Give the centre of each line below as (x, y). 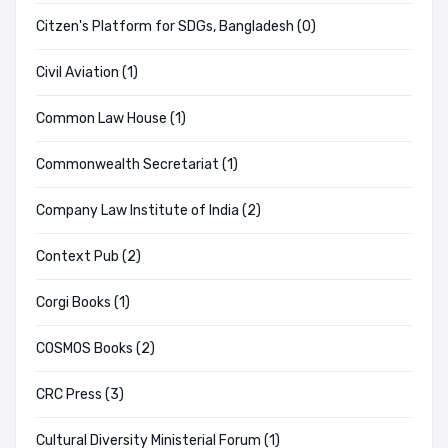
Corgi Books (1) (83, 303)
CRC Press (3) (80, 395)
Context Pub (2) (88, 257)
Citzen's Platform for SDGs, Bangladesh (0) (176, 27)
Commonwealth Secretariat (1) (137, 165)
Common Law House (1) (111, 119)
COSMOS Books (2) (95, 349)
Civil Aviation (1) (87, 73)
